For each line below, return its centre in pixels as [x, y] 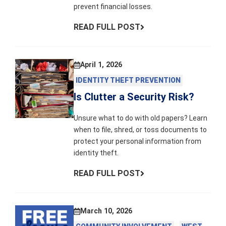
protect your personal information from [138, 142]
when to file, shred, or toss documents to [140, 130]
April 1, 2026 [101, 65]
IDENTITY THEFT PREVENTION [128, 80]
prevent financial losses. [113, 7]
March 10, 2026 [106, 211]
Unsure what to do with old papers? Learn [141, 118]
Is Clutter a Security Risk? [134, 97]
